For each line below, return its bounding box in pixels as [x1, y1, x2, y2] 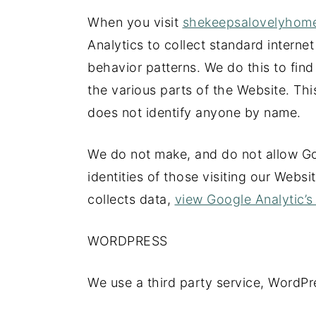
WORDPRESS [87, 233, 168, 248]
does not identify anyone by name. [87, 105, 301, 120]
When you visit [87, 15, 183, 30]
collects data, [87, 192, 175, 207]
